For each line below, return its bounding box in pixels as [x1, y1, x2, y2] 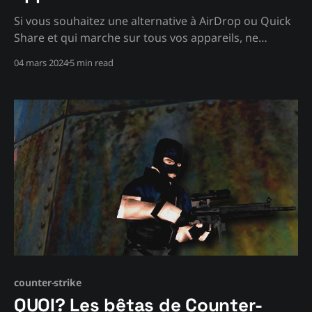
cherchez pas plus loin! [14, 46, 134, 62]
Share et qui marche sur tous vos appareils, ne [14, 29, 258, 45]
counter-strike [14, 276, 82, 290]
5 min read [70, 56, 114, 69]
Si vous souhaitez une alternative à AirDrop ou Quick [14, 13, 291, 29]
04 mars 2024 [14, 56, 68, 69]
